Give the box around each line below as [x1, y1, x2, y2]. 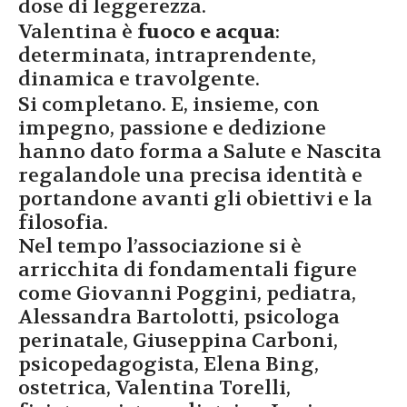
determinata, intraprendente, [18, 43, 316, 69]
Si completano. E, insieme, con [18, 92, 320, 118]
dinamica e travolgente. [18, 66, 260, 93]
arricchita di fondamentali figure [18, 257, 357, 283]
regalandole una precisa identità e [18, 163, 362, 189]
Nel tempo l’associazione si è [18, 233, 302, 260]
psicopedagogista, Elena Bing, [18, 352, 319, 378]
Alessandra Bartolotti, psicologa [18, 304, 340, 331]
